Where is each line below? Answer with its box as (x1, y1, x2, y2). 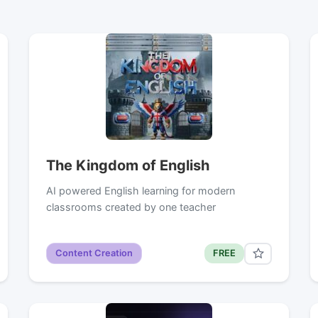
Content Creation (55, 248, 133, 259)
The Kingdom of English (45, 156, 209, 174)
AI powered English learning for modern (45, 184, 235, 197)
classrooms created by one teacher (45, 200, 216, 213)
